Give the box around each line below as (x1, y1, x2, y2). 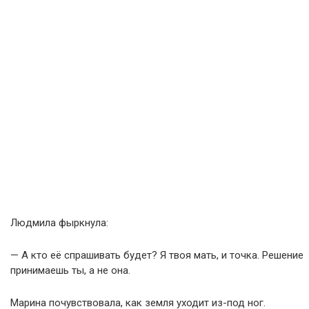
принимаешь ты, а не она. (10, 264, 130, 277)
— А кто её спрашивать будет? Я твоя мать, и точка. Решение (10, 249, 303, 262)
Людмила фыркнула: (10, 217, 108, 230)
